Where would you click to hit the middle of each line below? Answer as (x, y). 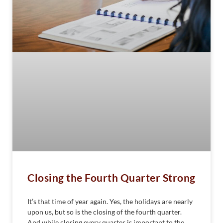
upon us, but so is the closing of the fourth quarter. (105, 212)
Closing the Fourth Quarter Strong (111, 177)
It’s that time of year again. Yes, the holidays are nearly (110, 201)
